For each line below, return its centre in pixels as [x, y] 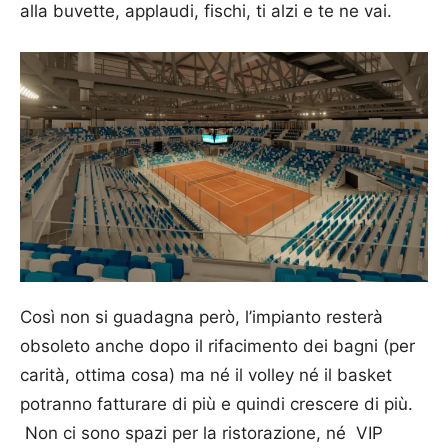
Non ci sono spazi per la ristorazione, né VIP [201, 432]
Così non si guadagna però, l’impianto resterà [201, 316]
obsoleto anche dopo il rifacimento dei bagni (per [217, 345]
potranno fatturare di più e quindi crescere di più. [216, 403]
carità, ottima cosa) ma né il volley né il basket [206, 374]
